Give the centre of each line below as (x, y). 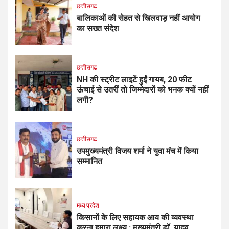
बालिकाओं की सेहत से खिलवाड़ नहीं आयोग (138, 18)
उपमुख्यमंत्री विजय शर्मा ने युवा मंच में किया (138, 151)
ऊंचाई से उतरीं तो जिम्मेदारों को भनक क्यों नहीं (143, 90)
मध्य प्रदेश (88, 205)
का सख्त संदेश (98, 29)
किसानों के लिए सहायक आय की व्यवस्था (135, 218)
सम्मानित (89, 162)
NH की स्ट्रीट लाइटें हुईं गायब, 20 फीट (134, 80)
